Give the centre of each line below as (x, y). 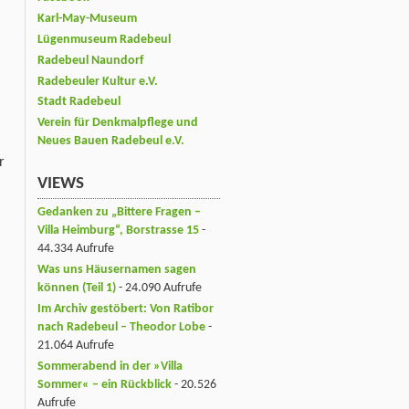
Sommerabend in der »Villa (110, 366)
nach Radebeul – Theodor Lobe (121, 327)
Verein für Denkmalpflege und (118, 123)
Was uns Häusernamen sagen (117, 269)
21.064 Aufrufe (76, 345)
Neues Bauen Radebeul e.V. (111, 142)
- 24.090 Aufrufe (159, 288)
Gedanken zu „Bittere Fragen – (119, 212)
